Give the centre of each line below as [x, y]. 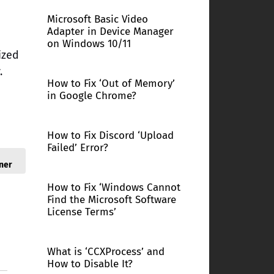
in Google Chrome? [91, 96]
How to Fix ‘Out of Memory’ [111, 83]
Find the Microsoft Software [111, 200]
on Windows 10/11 [89, 44]
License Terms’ [81, 212]
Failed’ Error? [77, 148]
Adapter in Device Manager [110, 31]
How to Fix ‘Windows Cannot [113, 187]
